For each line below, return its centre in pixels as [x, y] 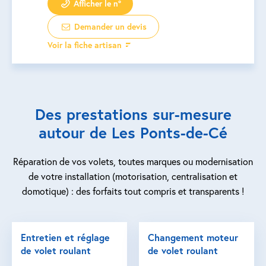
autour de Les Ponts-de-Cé [133, 132]
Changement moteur [193, 237]
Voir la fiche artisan [85, 45]
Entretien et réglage [65, 237]
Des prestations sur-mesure [133, 114]
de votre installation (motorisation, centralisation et [133, 176]
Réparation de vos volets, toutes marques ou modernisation [133, 161]
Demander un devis [109, 26]
